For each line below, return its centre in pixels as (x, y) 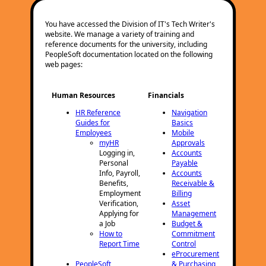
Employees (94, 133)
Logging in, (117, 153)
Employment (120, 193)
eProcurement (196, 254)
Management (194, 213)
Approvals (189, 143)
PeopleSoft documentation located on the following (129, 54)
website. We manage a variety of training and (120, 34)
